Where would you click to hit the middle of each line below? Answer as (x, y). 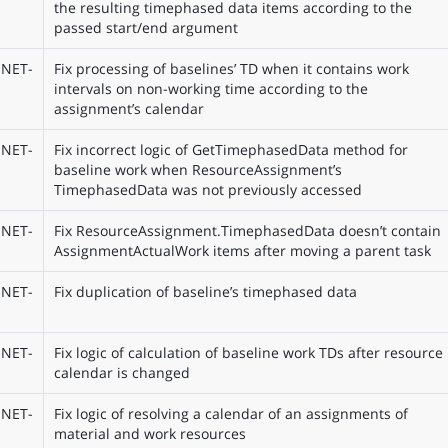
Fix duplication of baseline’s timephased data (205, 291)
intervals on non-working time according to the (210, 88)
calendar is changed (121, 372)
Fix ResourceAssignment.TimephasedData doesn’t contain (247, 230)
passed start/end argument (145, 27)
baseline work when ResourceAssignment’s (197, 169)
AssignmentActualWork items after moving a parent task (242, 250)
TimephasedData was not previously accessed (207, 189)
